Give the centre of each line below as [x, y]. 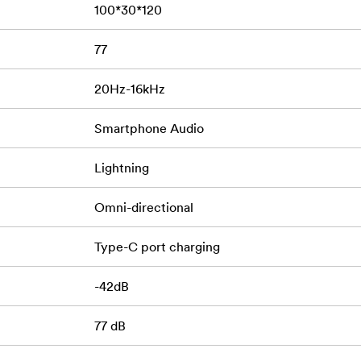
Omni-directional [143, 207]
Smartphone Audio [149, 129]
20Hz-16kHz [129, 89]
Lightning [121, 168]
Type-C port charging [157, 247]
